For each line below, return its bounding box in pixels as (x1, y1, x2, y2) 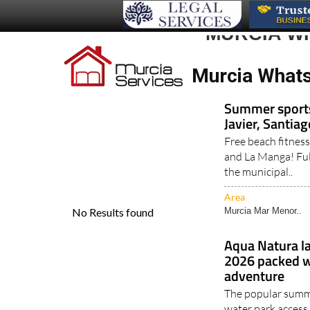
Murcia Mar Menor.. (224, 206, 302, 217)
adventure (224, 265, 285, 287)
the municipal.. (224, 165, 293, 179)
